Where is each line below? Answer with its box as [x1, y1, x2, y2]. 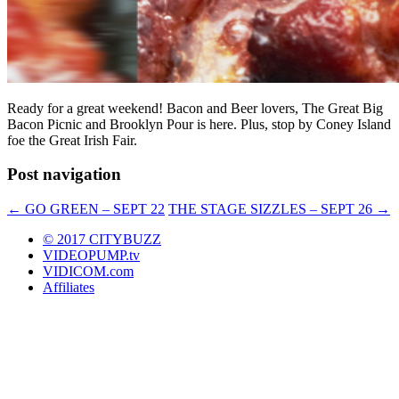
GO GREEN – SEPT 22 [21, 201, 165, 217]
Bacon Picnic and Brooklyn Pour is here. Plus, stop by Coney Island [7, 116, 391, 132]
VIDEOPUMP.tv [43, 248, 140, 264]
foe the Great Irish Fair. [7, 132, 137, 148]
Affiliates [43, 280, 94, 296]
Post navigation [7, 165, 121, 184]
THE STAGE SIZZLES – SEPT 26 [168, 201, 376, 217]
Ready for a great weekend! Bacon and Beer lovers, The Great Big [7, 100, 383, 116]
